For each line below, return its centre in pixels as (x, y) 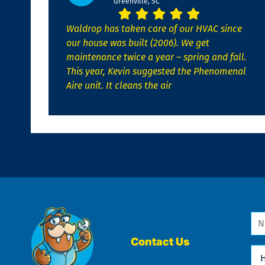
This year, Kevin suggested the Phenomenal (156, 71)
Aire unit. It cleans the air (119, 85)
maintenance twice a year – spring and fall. (156, 57)
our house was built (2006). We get (138, 43)
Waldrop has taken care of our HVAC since (154, 28)
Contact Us (161, 242)
